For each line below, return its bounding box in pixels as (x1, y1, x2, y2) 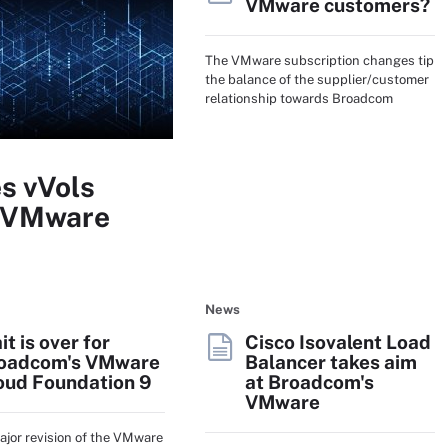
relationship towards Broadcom (205, 90, 393, 106)
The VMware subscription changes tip (205, 52, 434, 68)
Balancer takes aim (245, 351, 417, 373)
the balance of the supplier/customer (205, 71, 429, 87)
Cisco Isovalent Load (245, 331, 431, 353)
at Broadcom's (245, 371, 374, 393)
